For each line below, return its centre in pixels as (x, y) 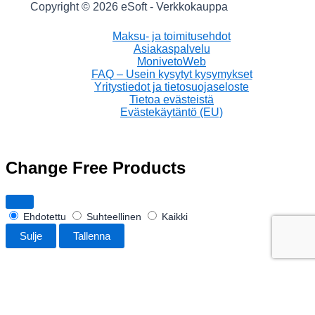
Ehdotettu (45, 216)
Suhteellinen (114, 216)
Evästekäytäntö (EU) (172, 112)
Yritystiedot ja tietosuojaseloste (172, 87)
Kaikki (173, 216)
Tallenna (92, 236)
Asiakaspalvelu (172, 49)
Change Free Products (96, 167)
